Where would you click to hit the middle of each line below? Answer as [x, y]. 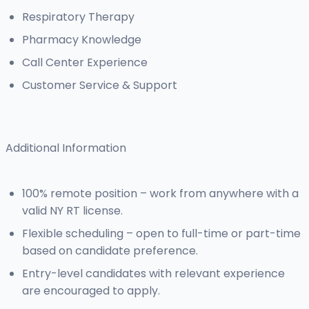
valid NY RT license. [72, 211]
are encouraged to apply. [91, 291]
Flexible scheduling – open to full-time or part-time [161, 234]
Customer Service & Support [100, 86]
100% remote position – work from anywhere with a [160, 194]
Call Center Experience [85, 63]
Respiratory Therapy [78, 17]
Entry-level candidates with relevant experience [153, 274]
